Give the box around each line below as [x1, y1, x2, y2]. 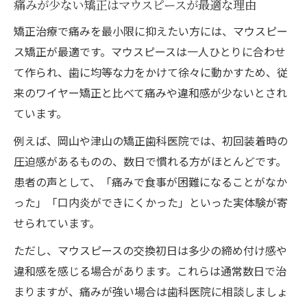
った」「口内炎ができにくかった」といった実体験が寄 [14, 193, 288, 210]
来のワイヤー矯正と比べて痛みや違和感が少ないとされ [14, 84, 287, 101]
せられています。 [14, 214, 100, 231]
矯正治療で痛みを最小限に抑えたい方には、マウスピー [14, 22, 288, 39]
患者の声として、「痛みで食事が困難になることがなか [14, 173, 287, 190]
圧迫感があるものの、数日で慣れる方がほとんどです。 [14, 152, 286, 169]
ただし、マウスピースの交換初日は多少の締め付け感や [14, 241, 287, 258]
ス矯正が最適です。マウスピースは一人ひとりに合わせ [14, 42, 286, 60]
